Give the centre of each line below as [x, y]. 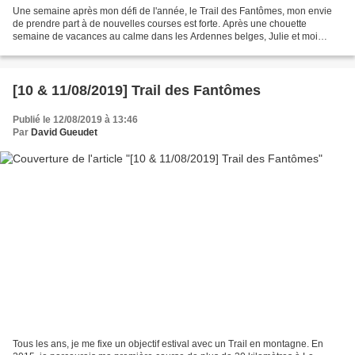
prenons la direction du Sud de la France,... [105, 49]
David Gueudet [64, 132]
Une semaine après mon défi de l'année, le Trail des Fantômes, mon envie [172, 11]
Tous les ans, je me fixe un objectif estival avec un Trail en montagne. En [168, 344]
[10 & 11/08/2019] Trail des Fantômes [137, 90]
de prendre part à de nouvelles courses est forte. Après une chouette [160, 23]
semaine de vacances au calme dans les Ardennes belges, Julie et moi [165, 36]
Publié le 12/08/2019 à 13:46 [75, 119]
